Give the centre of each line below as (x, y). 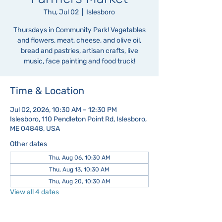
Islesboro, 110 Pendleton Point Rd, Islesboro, (78, 119)
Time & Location (47, 91)
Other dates (28, 144)
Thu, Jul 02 (61, 12)
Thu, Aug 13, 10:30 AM (79, 169)
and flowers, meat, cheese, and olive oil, (79, 40)
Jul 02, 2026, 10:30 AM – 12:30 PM (63, 110)
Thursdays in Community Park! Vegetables (79, 30)
